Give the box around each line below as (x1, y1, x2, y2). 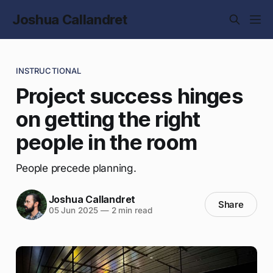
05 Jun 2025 (48, 205, 98, 216)
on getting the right (15, 105, 200, 132)
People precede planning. (15, 161, 136, 174)
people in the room (15, 129, 197, 155)
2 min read (108, 205, 152, 216)
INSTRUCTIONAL (15, 65, 82, 76)
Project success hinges (15, 82, 243, 108)
